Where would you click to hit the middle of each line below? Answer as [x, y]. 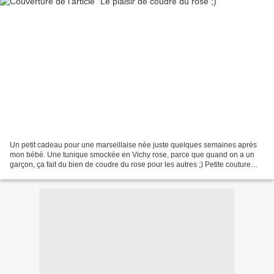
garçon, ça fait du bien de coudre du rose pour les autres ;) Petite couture [130, 164]
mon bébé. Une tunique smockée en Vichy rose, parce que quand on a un [132, 154]
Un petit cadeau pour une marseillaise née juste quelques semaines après [133, 145]
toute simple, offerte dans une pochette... [77, 174]
